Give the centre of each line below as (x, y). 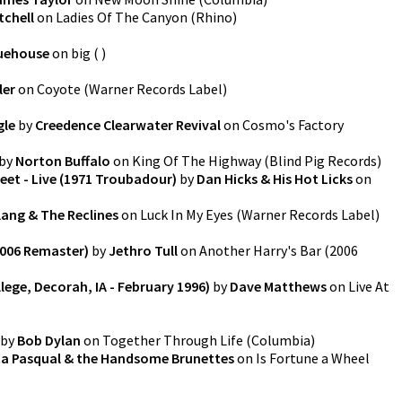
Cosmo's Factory (293, 125)
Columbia (281, 340)
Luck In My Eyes (187, 214)
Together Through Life (173, 340)
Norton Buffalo (63, 161)
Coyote (59, 89)
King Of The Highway (197, 161)
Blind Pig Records (323, 161)
